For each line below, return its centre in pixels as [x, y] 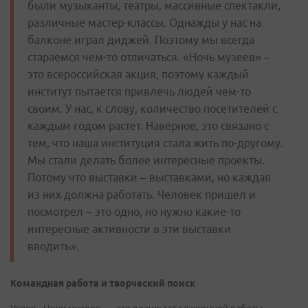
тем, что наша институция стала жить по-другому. [155, 143]
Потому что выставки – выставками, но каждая [149, 177]
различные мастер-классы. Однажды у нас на [144, 22]
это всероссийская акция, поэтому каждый [138, 74]
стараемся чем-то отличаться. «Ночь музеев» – [149, 57]
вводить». [53, 246]
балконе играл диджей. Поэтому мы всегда [141, 40]
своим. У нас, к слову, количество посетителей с [152, 108]
